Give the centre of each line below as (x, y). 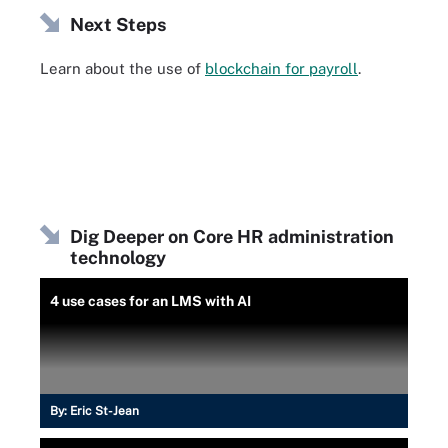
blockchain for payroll (281, 68)
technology (118, 257)
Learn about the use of (122, 68)
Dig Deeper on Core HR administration (232, 236)
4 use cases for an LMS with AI (150, 300)
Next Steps (118, 24)
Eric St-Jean (104, 410)
